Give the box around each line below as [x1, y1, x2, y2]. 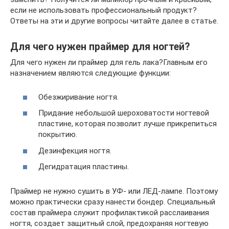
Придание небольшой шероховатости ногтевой [38, 108, 209, 118]
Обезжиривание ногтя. [38, 92, 119, 102]
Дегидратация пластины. [38, 162, 129, 171]
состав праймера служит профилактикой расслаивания [10, 208, 209, 217]
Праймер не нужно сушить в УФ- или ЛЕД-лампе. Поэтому [10, 187, 218, 196]
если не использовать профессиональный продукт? [10, 6, 197, 15]
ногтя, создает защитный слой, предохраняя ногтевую [10, 219, 209, 228]
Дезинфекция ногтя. [38, 146, 111, 155]
